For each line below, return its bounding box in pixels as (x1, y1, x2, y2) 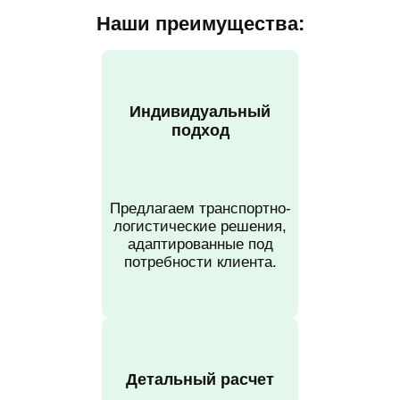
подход (171, 121, 229, 140)
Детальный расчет (126, 371, 274, 389)
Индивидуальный (129, 103, 271, 121)
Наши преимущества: (96, 12, 304, 36)
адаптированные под (127, 236, 273, 254)
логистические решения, (113, 218, 287, 236)
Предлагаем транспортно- (109, 200, 291, 218)
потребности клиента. (123, 254, 277, 271)
